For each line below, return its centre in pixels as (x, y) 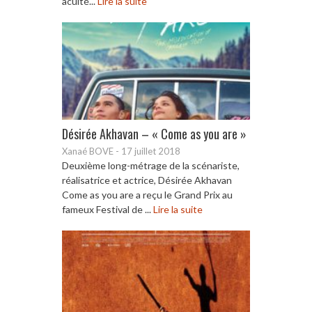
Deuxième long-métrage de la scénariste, (151, 165)
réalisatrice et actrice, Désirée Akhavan (147, 180)
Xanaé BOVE (88, 151)
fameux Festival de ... (108, 209)
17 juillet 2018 (151, 151)
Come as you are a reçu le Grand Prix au (147, 194)
